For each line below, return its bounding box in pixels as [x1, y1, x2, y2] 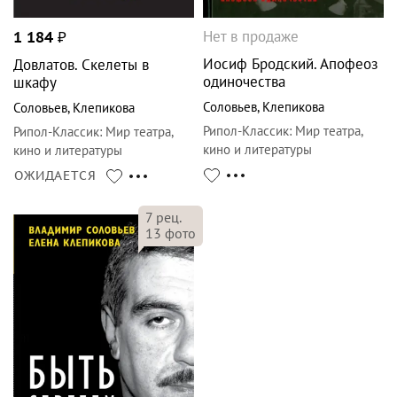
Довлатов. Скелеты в [13, 55, 149, 75]
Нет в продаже [203, 27, 299, 47]
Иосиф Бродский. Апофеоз [203, 54, 378, 74]
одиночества [203, 72, 285, 92]
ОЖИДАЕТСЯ [14, 167, 97, 184]
